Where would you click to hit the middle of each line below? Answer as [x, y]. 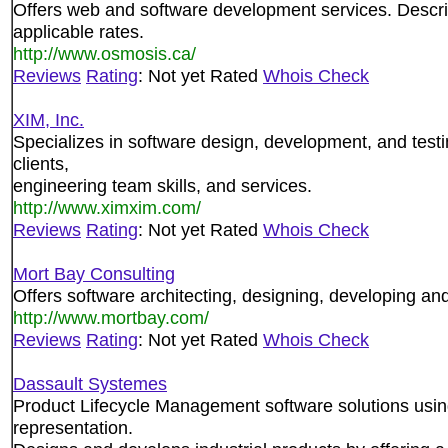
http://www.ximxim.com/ [107, 207]
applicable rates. [78, 31]
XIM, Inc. [48, 119]
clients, [41, 163]
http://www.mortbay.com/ [111, 317]
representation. [73, 427]
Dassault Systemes [90, 383]
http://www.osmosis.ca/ [104, 53]
